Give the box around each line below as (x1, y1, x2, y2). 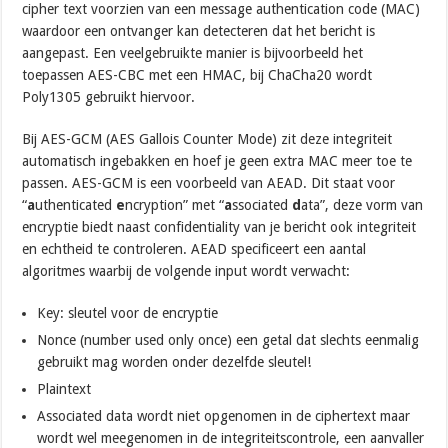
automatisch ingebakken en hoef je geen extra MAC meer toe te (22, 153, 413, 170)
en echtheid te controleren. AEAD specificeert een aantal (22, 241, 367, 258)
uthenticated (35, 197, 117, 214)
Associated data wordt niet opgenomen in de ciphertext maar (37, 408, 411, 425)
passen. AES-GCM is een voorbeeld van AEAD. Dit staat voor (22, 175, 396, 192)
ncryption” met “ (125, 197, 225, 214)
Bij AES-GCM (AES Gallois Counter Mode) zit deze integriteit (22, 131, 393, 148)
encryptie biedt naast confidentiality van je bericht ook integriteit (22, 219, 417, 236)
